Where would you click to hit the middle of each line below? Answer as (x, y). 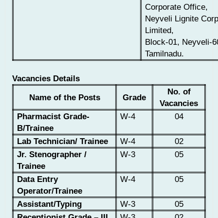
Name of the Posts (64, 98)
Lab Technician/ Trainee (63, 141)
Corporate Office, (177, 7)
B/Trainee (36, 128)
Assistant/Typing (50, 204)
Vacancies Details (46, 79)
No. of (179, 92)
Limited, (160, 30)
